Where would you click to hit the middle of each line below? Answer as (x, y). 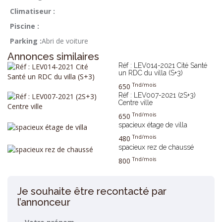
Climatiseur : (32, 11)
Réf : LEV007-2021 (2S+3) (157, 95)
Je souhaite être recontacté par (92, 192)
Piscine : (25, 26)
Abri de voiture (65, 41)
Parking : (26, 41)
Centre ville (136, 103)
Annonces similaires (53, 57)
